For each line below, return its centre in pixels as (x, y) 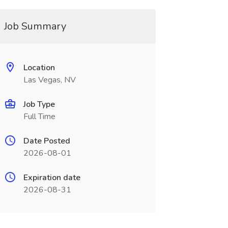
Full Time (39, 117)
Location (39, 68)
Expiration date (52, 178)
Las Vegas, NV (49, 80)
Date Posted (47, 141)
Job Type (39, 104)
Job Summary (35, 26)
